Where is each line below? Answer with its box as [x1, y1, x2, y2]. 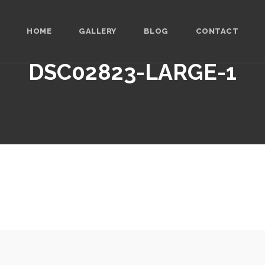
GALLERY [79, 27, 117, 35]
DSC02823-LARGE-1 [28, 59, 237, 85]
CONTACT [195, 27, 238, 35]
